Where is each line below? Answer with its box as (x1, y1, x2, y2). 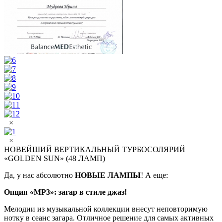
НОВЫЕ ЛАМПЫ (75, 171, 141, 180)
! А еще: (141, 171, 168, 180)
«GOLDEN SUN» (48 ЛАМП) (4, 154, 105, 163)
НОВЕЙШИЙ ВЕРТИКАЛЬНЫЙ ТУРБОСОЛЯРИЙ (4, 145, 185, 154)
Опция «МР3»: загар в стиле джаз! (4, 188, 127, 197)
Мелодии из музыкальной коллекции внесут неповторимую (4, 205, 208, 214)
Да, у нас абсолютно (4, 171, 75, 180)
